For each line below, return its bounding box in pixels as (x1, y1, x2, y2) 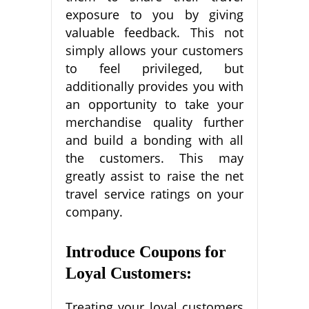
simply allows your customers (66, 41, 243, 59)
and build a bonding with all (66, 131, 243, 148)
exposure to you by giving (66, 6, 243, 23)
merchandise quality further (66, 113, 243, 130)
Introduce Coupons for (66, 242, 226, 261)
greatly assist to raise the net (66, 167, 243, 184)
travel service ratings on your (66, 185, 243, 202)
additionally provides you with (66, 77, 243, 94)
